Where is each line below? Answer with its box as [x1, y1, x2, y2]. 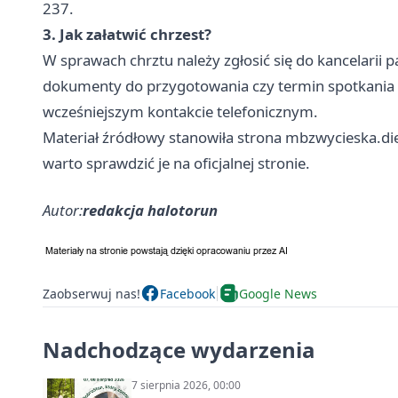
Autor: [43, 200, 83, 221]
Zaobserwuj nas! [43, 284, 140, 302]
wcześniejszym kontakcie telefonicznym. [43, 101, 318, 123]
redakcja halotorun [83, 200, 218, 221]
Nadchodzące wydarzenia [43, 335, 315, 365]
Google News [239, 284, 317, 302]
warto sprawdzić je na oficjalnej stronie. [43, 153, 310, 174]
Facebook [160, 284, 215, 302]
